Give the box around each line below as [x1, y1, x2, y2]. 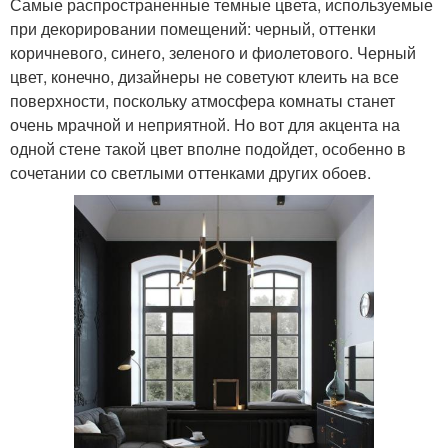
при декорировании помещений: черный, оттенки [10, 17, 376, 41]
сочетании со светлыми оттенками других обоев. [10, 161, 371, 185]
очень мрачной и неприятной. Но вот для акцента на [10, 113, 400, 137]
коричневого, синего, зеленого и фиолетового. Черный [10, 41, 416, 65]
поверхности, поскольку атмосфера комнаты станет [10, 89, 395, 113]
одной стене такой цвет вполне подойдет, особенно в [10, 137, 406, 161]
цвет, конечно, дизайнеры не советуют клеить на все [10, 65, 399, 89]
